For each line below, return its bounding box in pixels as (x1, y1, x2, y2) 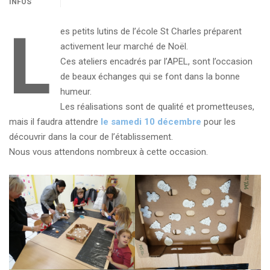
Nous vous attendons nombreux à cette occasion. (9, 146, 208, 157)
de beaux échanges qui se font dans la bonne (60, 71, 240, 82)
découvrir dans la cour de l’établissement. (9, 131, 173, 142)
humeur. (60, 86, 92, 97)
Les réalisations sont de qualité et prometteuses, (60, 101, 254, 112)
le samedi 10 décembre (101, 116, 201, 127)
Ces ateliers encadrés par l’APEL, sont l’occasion (60, 56, 253, 67)
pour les (201, 116, 236, 127)
